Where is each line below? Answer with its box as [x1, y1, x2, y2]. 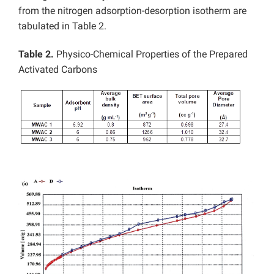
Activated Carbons [18, 64, 97, 75]
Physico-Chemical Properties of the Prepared [54, 48, 248, 60]
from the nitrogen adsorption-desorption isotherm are [18, 5, 246, 17]
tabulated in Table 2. [18, 20, 106, 32]
